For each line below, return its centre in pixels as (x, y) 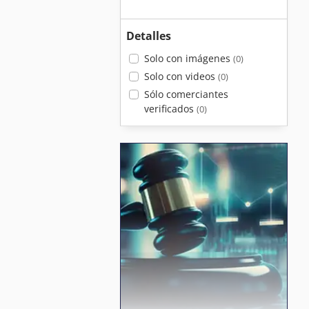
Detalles (149, 36)
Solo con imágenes (188, 58)
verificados (170, 109)
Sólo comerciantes (186, 94)
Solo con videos (181, 76)
